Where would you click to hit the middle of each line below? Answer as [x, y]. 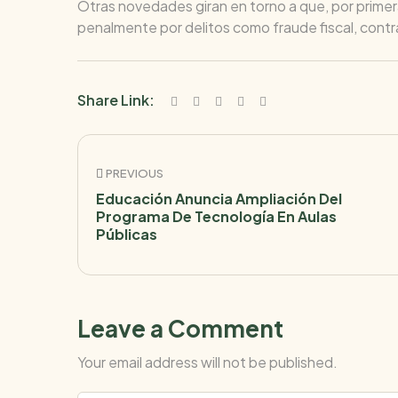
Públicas [127, 234]
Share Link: [117, 99]
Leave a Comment [180, 328]
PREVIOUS [135, 173]
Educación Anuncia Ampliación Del [219, 198]
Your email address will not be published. [207, 362]
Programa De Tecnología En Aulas [216, 216]
